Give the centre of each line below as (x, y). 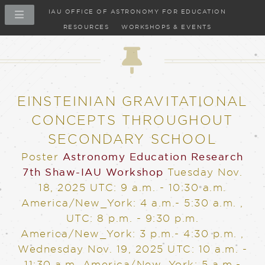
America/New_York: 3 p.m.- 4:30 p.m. (131, 233)
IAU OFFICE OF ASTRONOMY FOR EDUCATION (137, 12)
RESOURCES (86, 27)
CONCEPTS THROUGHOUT (132, 120)
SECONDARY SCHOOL (132, 139)
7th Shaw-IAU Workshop (93, 172)
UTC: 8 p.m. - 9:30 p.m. (132, 218)
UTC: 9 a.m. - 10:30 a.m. (158, 187)
